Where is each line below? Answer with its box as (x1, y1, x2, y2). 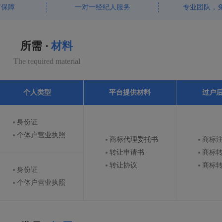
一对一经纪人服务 (74, 3, 130, 11)
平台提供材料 (109, 89, 151, 97)
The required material (13, 57, 80, 66)
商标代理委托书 (110, 136, 158, 144)
